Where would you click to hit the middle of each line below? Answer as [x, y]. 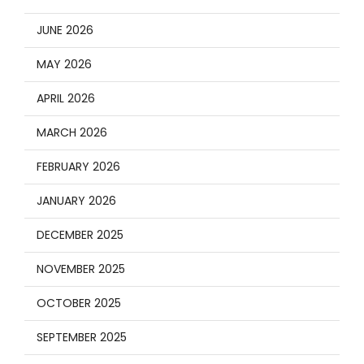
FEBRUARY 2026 [78, 166]
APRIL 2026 [66, 98]
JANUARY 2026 [76, 200]
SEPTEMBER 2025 [82, 337]
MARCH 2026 [72, 132]
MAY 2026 [64, 64]
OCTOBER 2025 [79, 303]
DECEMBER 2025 [80, 234]
